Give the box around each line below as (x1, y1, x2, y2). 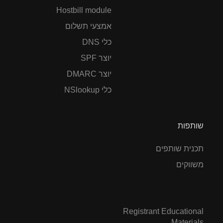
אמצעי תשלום (65, 21, 111, 30)
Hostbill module (56, 5, 111, 14)
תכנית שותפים (156, 144, 204, 153)
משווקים (176, 160, 204, 169)
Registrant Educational (123, 207, 204, 216)
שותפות (178, 121, 204, 130)
